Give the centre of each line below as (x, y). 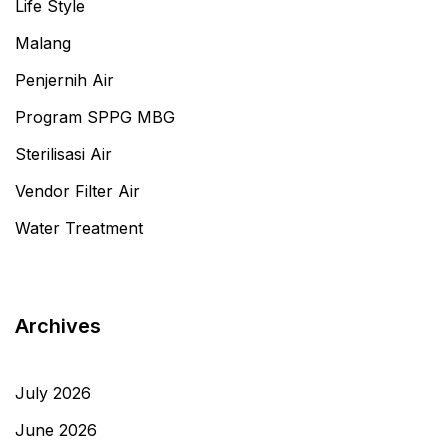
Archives (58, 326)
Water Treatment (79, 228)
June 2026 (56, 430)
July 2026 (53, 393)
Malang (43, 43)
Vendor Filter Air (77, 191)
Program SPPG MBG (95, 117)
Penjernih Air (64, 80)
